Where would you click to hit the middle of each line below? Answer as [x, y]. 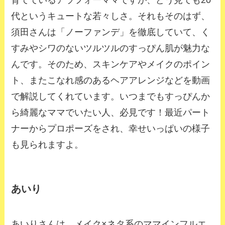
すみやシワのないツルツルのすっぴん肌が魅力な [111, 48]
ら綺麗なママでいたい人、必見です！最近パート [111, 112]
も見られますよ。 [47, 144]
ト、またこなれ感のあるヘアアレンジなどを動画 [111, 80]
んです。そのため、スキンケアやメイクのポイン [111, 64]
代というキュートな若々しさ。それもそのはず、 [111, 16]
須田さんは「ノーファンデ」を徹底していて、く [111, 32]
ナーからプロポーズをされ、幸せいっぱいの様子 [111, 128]
